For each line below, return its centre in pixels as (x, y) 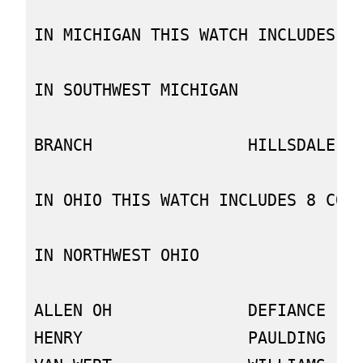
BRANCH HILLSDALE (185, 145)
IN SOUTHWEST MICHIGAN (137, 90)
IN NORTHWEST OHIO (117, 256)
